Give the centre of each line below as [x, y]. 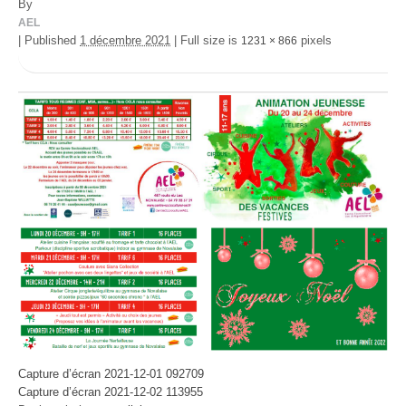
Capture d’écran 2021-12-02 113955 [111, 392]
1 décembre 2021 [125, 40]
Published [50, 40]
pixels [314, 40]
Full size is [209, 40]
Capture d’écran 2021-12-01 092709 [111, 374]
